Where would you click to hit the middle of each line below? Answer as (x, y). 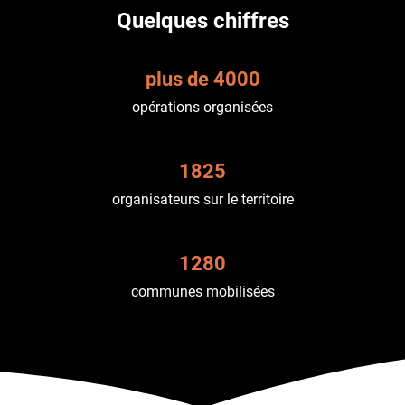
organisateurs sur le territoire (202, 199)
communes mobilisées (202, 291)
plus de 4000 (202, 79)
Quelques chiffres (202, 20)
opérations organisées (202, 107)
